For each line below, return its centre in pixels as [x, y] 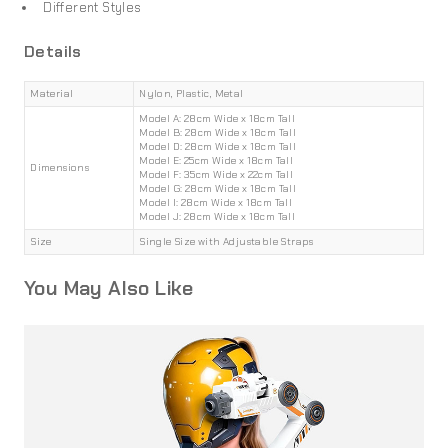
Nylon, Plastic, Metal [191, 93]
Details [53, 51]
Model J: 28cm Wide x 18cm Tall [217, 216]
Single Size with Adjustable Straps [226, 241]
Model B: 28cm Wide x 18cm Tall [218, 132]
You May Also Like [109, 288]
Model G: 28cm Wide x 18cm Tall [218, 188]
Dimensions [60, 167]
